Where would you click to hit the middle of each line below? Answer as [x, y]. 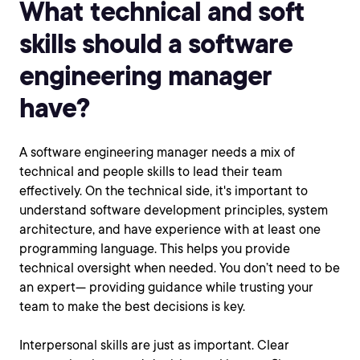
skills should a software [156, 43]
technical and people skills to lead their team [151, 172]
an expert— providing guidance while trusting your [166, 287]
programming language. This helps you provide [155, 249]
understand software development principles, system [174, 210]
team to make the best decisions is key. [132, 307]
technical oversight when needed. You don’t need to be [180, 268]
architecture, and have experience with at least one [170, 229]
